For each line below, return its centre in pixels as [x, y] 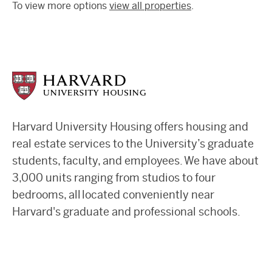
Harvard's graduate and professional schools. [126, 212]
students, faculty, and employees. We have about [135, 161]
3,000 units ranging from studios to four [114, 178]
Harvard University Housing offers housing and [130, 127]
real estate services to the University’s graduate [133, 144]
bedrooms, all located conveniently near [113, 195]
